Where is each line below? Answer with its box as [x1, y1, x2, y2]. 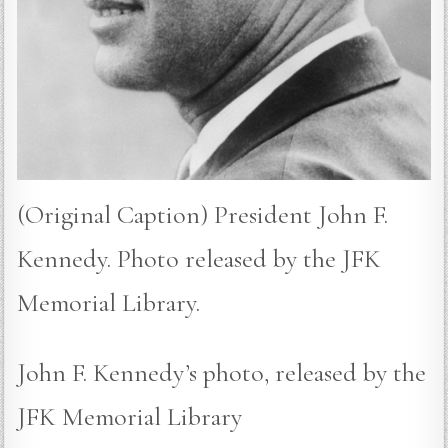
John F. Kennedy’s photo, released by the [17, 356, 427, 388]
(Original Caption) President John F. [17, 198, 389, 230]
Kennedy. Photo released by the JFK [17, 242, 382, 274]
